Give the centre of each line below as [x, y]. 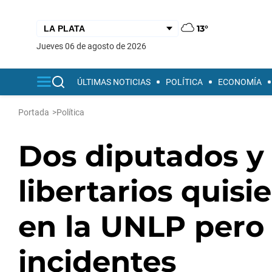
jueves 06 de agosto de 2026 [94, 46]
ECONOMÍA [240, 82]
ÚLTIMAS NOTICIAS [114, 82]
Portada [34, 112]
